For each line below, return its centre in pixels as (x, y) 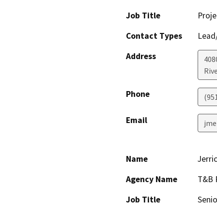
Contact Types (154, 36)
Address (141, 56)
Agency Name (152, 179)
